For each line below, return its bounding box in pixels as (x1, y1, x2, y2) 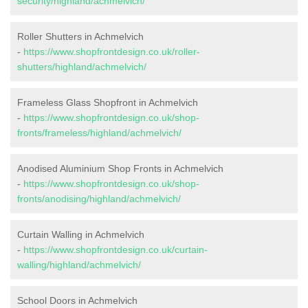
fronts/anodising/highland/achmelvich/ (17, 193, 181, 205)
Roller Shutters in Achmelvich (17, 31, 144, 43)
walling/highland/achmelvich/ (17, 259, 141, 271)
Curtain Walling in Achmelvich (17, 229, 144, 241)
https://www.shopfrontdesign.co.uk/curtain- (23, 244, 208, 256)
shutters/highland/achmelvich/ (17, 61, 146, 73)
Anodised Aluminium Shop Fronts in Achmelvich (17, 163, 223, 175)
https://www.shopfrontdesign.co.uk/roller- (23, 46, 200, 58)
